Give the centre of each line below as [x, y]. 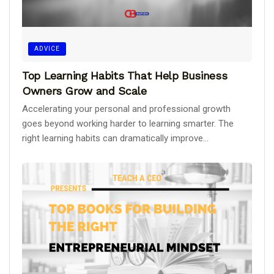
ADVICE [47, 49]
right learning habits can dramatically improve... [115, 139]
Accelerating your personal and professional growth [126, 109]
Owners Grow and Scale [84, 91]
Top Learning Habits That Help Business [125, 76]
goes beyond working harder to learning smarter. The [128, 124]
